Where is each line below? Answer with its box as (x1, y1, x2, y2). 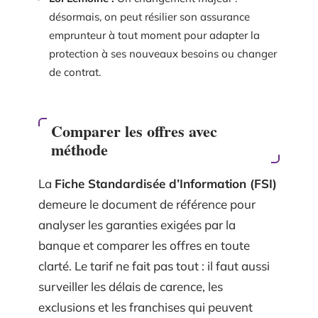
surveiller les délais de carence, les (38, 278, 223, 294)
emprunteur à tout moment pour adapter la (49, 28, 260, 42)
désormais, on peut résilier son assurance (49, 10, 250, 23)
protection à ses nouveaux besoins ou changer (49, 47, 277, 60)
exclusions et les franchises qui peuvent (38, 299, 253, 314)
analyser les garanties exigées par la (38, 216, 236, 232)
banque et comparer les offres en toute (38, 237, 250, 253)
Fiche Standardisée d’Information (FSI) (55, 175, 277, 191)
